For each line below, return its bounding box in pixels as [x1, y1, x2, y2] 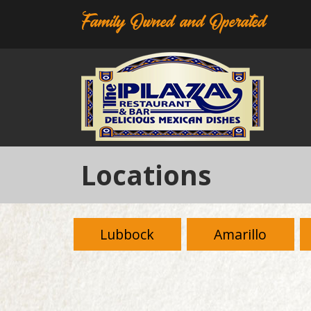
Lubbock [100, 224, 155, 244]
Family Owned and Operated [81, 11, 265, 33]
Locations [81, 157, 211, 193]
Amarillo [214, 224, 267, 244]
